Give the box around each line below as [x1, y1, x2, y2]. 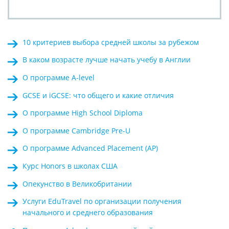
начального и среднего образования [22, 208, 153, 218]
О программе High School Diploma [22, 108, 143, 118]
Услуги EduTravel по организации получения [22, 196, 181, 207]
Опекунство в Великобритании [22, 178, 132, 189]
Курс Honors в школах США [22, 161, 118, 171]
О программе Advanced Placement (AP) [22, 143, 158, 153]
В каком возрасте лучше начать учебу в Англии [22, 55, 191, 65]
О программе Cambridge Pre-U [22, 125, 130, 135]
